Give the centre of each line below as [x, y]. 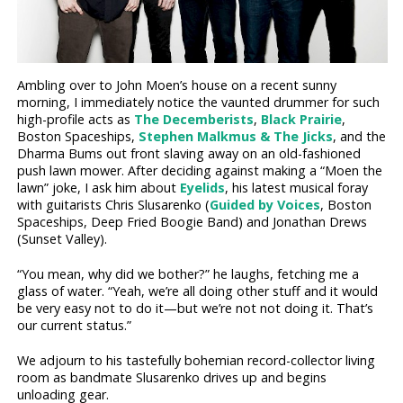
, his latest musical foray [297, 187]
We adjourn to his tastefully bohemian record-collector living [197, 361]
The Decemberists [194, 119]
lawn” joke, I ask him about [99, 187]
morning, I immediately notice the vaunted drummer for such [199, 102]
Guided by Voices [265, 204]
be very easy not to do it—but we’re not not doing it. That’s [196, 309]
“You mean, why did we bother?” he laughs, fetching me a [188, 274]
